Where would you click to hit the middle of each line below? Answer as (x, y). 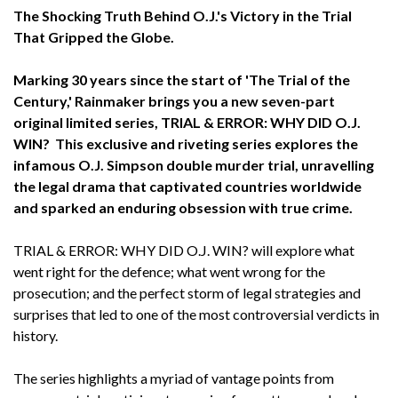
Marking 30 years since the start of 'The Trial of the (182, 79)
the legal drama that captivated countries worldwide (187, 186)
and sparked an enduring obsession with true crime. (183, 207)
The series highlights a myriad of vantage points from (174, 378)
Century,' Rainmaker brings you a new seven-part (174, 100)
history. (36, 335)
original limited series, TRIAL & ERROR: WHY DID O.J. (187, 122)
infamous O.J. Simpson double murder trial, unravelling (194, 164)
